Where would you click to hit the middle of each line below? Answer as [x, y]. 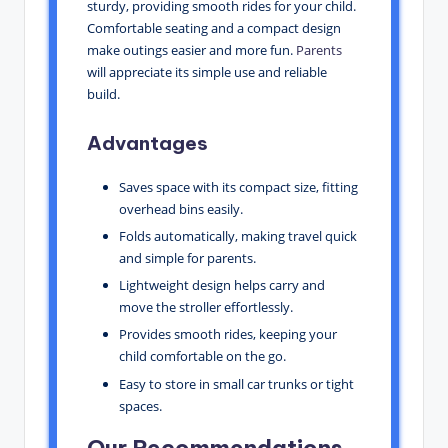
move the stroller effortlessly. [206, 307]
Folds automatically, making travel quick [238, 236]
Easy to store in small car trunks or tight [236, 383]
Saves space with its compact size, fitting [238, 187]
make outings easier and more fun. [191, 50]
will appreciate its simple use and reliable [207, 72]
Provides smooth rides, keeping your [228, 334]
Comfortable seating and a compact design [214, 28]
